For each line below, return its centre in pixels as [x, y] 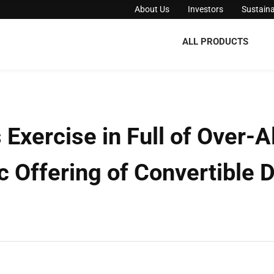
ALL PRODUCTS [215, 41]
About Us [152, 9]
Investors [206, 9]
